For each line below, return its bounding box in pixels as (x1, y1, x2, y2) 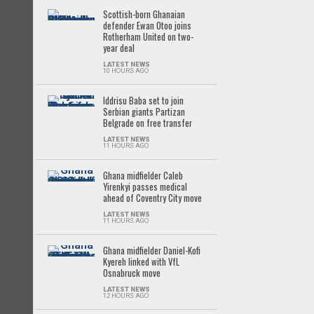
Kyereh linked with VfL (102, 255, 179, 268)
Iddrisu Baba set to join (102, 94, 184, 107)
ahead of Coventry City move (102, 191, 202, 205)
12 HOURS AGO (102, 292, 149, 299)
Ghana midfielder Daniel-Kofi (102, 244, 200, 257)
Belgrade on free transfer (102, 116, 192, 130)
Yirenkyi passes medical (102, 180, 187, 193)
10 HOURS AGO (102, 67, 149, 74)
